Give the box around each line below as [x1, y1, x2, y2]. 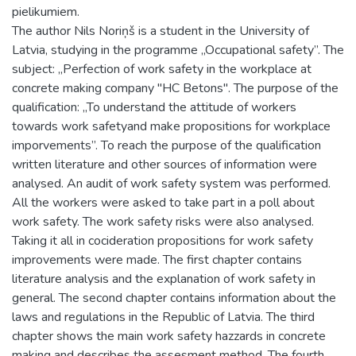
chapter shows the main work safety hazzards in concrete [12, 327, 326, 345]
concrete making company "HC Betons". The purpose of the [12, 79, 339, 97]
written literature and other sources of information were [12, 155, 317, 173]
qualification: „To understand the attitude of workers [12, 98, 296, 116]
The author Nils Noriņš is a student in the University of [12, 21, 309, 40]
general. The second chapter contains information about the [12, 288, 336, 307]
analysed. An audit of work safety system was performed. [12, 174, 331, 192]
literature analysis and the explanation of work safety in [12, 269, 315, 288]
